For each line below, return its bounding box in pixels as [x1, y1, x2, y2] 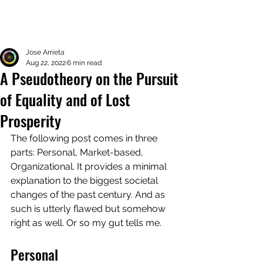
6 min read [67, 59, 102, 67]
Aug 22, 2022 [26, 59, 66, 67]
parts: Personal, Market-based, [11, 147, 146, 158]
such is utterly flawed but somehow [11, 203, 168, 214]
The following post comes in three [11, 133, 160, 144]
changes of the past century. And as [11, 189, 167, 200]
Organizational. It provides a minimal [11, 161, 169, 172]
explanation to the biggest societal [11, 175, 160, 186]
